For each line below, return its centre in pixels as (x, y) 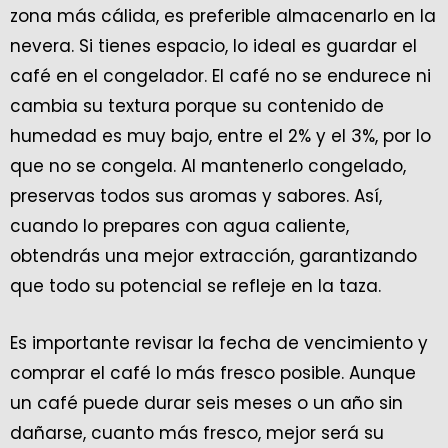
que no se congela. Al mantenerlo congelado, (208, 165)
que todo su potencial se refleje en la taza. (195, 285)
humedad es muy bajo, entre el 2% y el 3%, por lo (220, 135)
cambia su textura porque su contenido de (197, 105)
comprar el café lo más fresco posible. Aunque (213, 372)
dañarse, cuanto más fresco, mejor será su (197, 432)
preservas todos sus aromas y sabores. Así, (196, 195)
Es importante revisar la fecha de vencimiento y (219, 342)
